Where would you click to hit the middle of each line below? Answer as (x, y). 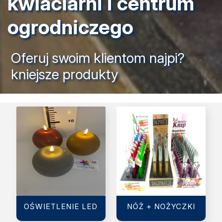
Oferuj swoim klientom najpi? (98, 58)
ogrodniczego (70, 27)
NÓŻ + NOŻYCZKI (161, 206)
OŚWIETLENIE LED (61, 206)
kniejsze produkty (65, 74)
